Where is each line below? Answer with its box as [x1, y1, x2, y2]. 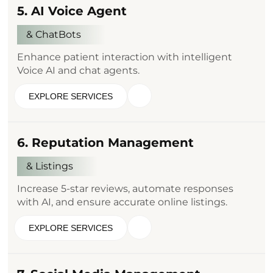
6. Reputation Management [17, 135, 194, 150]
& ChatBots [26, 28, 82, 40]
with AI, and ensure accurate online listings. [17, 196, 228, 208]
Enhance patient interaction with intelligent [17, 51, 233, 63]
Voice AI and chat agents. [17, 64, 140, 76]
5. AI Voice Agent [17, 3, 127, 18]
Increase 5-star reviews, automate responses [17, 182, 234, 194]
